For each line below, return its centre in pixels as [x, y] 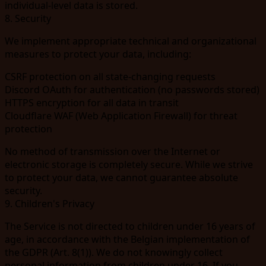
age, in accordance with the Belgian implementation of [127, 239]
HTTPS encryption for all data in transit [92, 102]
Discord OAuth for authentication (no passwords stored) [132, 89]
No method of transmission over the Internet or [113, 151]
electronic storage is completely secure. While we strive [129, 164]
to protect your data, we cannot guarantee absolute [121, 177]
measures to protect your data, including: [98, 54]
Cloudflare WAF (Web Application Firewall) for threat [121, 115]
